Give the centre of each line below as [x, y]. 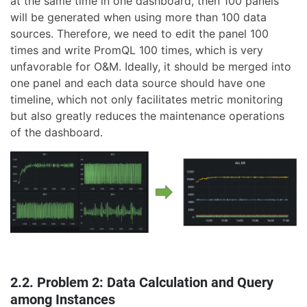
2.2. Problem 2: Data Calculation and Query [142, 282]
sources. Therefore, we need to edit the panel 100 [139, 33]
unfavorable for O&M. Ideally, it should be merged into [151, 66]
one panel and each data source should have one [138, 83]
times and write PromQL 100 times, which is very [137, 50]
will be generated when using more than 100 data [138, 17]
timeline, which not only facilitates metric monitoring [147, 99]
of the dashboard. [57, 132]
